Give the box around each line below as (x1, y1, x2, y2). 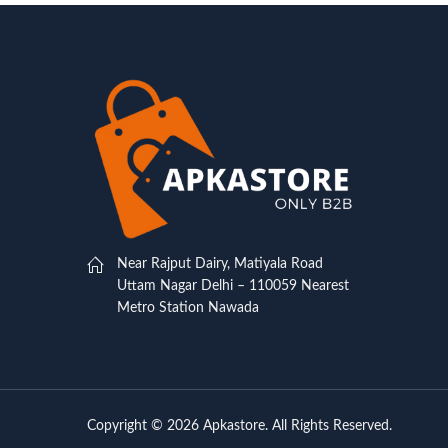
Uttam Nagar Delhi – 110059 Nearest (117, 278, 349, 293)
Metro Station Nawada (117, 300, 259, 315)
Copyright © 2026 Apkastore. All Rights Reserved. (87, 418, 392, 433)
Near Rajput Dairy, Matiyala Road (117, 256, 323, 271)
